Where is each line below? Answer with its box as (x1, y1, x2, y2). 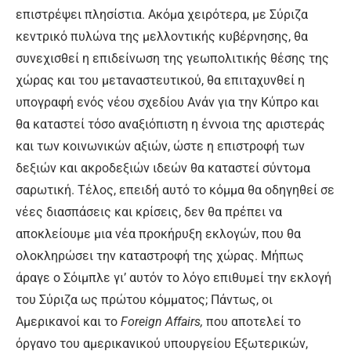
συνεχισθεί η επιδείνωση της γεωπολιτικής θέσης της (16, 51, 329, 67)
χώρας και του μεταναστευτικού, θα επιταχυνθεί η (16, 73, 305, 89)
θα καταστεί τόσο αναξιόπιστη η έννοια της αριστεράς (16, 117, 325, 132)
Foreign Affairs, (121, 314, 203, 330)
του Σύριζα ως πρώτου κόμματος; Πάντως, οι (16, 292, 273, 308)
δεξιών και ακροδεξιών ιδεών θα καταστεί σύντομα (16, 161, 310, 176)
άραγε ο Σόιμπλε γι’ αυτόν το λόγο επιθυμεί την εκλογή (16, 270, 331, 286)
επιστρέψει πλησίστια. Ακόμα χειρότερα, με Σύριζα (16, 7, 308, 23)
